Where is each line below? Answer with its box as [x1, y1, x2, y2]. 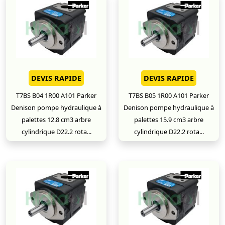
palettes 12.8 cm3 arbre [22, 115, 91, 124]
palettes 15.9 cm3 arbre [134, 115, 203, 124]
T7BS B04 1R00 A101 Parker [16, 91, 96, 100]
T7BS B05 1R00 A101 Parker [129, 91, 209, 100]
